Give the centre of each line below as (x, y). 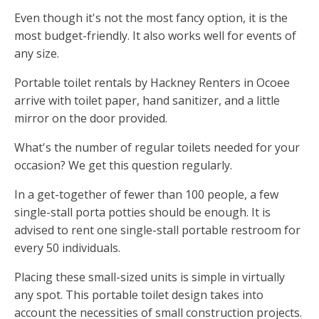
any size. (37, 54)
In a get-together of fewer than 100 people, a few (146, 195)
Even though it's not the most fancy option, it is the (151, 18)
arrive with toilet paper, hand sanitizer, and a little (147, 101)
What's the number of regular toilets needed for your (157, 148)
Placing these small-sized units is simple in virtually (150, 277)
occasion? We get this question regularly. (123, 166)
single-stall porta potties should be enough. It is (142, 213)
